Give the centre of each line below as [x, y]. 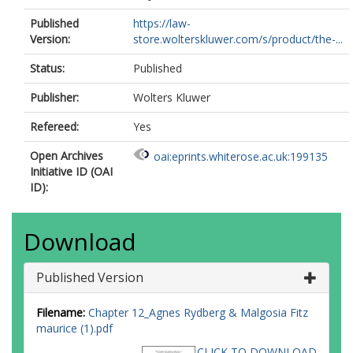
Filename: [61, 312]
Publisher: [54, 97]
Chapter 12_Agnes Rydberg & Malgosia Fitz [198, 312]
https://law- [162, 23]
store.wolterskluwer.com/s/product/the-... [238, 39]
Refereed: [54, 126]
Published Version [90, 277]
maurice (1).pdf [74, 328]
